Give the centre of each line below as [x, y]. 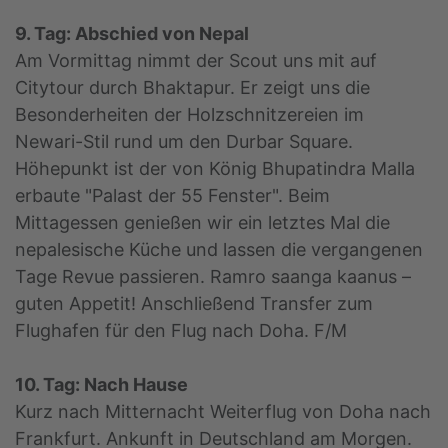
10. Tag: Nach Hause [101, 385]
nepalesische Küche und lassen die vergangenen [219, 250]
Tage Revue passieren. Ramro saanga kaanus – [213, 277]
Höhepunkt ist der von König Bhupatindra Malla [215, 169]
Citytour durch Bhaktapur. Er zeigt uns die [192, 88]
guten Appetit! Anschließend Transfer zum [194, 304]
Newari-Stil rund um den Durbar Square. [184, 142]
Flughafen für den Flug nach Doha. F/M [181, 331]
